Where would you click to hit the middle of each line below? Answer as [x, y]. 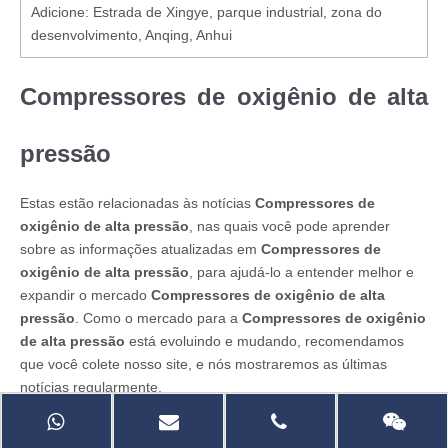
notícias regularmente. [91, 387]
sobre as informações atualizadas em [140, 249]
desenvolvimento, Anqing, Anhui [131, 35]
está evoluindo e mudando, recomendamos [264, 341]
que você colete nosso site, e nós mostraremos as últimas [203, 364]
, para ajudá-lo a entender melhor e [301, 272]
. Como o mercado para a [158, 318]
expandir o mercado [85, 295]
